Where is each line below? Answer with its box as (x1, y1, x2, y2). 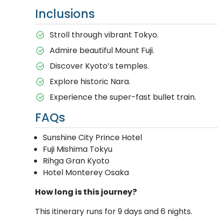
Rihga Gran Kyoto (43, 155, 109, 166)
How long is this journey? (35, 186, 137, 198)
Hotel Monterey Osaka (43, 166, 129, 178)
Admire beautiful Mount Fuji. (49, 44, 154, 56)
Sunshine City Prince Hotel (43, 131, 142, 143)
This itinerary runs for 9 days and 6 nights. (35, 205, 192, 217)
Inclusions (35, 5, 95, 22)
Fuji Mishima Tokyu (43, 143, 112, 155)
